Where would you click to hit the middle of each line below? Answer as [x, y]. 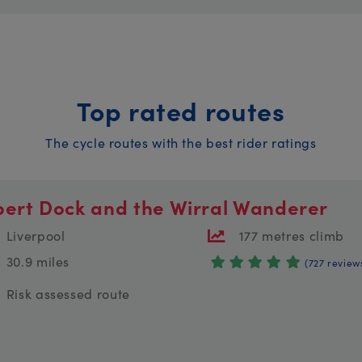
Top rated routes [181, 110]
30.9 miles [38, 261]
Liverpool [36, 235]
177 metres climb [291, 235]
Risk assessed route [68, 293]
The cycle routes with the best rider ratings [181, 142]
